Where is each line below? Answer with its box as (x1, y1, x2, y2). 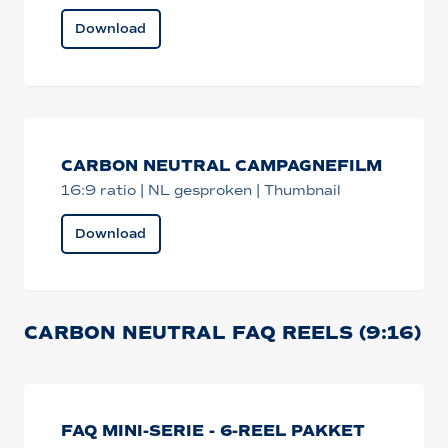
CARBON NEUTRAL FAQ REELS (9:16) (23, 321, 421, 346)
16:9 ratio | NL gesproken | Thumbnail (61, 181, 342, 199)
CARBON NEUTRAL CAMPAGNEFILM (61, 156, 383, 176)
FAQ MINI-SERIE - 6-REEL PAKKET (61, 421, 366, 442)
